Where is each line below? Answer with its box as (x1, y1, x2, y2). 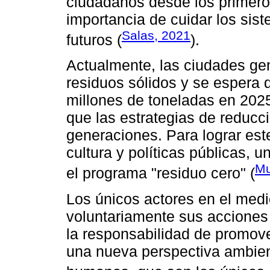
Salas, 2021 (122, 28, 190, 42)
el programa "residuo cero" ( (66, 165, 255, 182)
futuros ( (66, 31, 122, 48)
